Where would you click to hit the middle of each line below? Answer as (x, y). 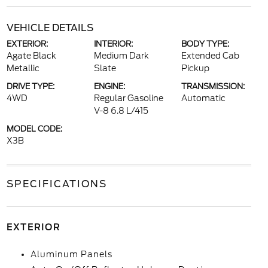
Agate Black (31, 56)
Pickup (196, 68)
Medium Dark (121, 56)
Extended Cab (211, 56)
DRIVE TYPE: (30, 86)
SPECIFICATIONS (57, 184)
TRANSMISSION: (213, 86)
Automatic (204, 98)
